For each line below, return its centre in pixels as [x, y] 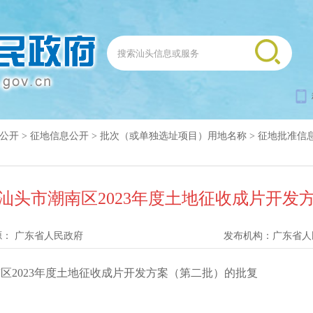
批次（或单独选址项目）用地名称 [173, 136]
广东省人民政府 [49, 236]
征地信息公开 [59, 136]
